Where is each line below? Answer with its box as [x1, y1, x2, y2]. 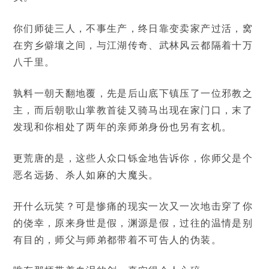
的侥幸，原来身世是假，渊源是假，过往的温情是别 [13, 217, 253, 228]
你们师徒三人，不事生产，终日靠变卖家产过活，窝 [13, 23, 253, 34]
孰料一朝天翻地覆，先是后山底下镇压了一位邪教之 [13, 88, 253, 98]
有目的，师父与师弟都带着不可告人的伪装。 [13, 234, 222, 245]
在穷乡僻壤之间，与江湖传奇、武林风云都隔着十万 [13, 40, 253, 50]
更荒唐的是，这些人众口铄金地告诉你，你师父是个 [13, 153, 253, 163]
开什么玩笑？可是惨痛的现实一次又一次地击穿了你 [13, 201, 253, 211]
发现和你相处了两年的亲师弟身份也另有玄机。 [13, 121, 232, 132]
